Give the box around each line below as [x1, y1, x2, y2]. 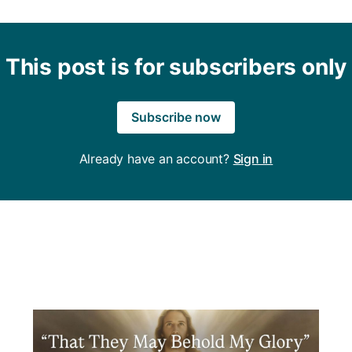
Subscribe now [131, 108, 221, 125]
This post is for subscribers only [5, 53, 347, 80]
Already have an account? [79, 150, 233, 167]
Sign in [233, 150, 273, 167]
